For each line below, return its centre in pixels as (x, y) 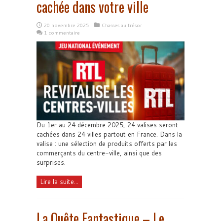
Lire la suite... (59, 182)
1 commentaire (62, 33)
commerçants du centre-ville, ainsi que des (99, 153)
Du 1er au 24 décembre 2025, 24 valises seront (107, 125)
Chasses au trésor (122, 25)
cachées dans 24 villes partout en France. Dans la (109, 134)
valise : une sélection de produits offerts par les (107, 144)
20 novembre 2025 (66, 25)
